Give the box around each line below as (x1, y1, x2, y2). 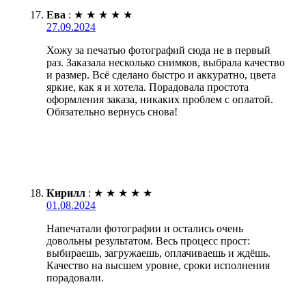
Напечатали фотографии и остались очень (46, 223, 243, 235)
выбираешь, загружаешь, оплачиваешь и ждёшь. (46, 247, 270, 260)
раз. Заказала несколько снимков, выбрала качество (46, 57, 285, 69)
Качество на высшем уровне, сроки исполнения (46, 260, 270, 272)
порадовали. (46, 272, 104, 284)
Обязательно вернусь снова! (46, 106, 178, 118)
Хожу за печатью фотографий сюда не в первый (46, 44, 270, 57)
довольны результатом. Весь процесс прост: (46, 235, 250, 247)
